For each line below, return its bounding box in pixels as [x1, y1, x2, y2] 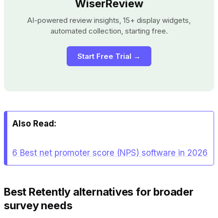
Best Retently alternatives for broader [4, 185, 194, 198]
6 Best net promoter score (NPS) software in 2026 [12, 147, 208, 158]
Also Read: [12, 118, 56, 128]
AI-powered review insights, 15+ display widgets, [27, 15, 191, 25]
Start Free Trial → [77, 51, 141, 61]
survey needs [4, 199, 73, 212]
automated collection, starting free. [50, 26, 168, 36]
